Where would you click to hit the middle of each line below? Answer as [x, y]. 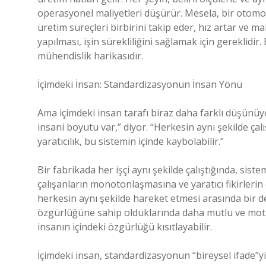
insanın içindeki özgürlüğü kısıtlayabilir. [125, 227]
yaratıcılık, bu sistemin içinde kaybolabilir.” [131, 141]
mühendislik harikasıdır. [90, 56]
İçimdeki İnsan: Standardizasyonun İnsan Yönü [140, 84]
